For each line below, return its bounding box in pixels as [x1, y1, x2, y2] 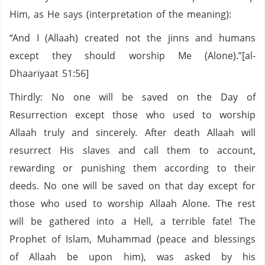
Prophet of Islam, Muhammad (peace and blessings [9, 232, 256, 245]
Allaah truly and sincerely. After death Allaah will [9, 126, 256, 139]
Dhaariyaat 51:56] [9, 67, 89, 80]
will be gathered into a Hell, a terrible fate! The [9, 215, 256, 228]
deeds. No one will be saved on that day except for [9, 179, 256, 192]
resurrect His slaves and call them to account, [9, 144, 256, 157]
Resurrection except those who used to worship [9, 108, 256, 121]
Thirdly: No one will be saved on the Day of [9, 91, 256, 104]
